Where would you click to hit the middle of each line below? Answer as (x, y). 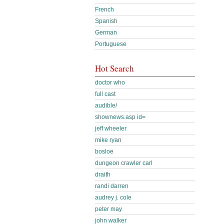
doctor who (110, 82)
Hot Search (114, 68)
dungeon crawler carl (124, 163)
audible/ (106, 105)
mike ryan (108, 140)
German (106, 32)
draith (103, 174)
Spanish (106, 21)
